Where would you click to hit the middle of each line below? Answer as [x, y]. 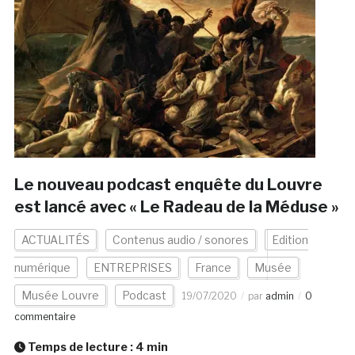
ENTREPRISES [132, 268]
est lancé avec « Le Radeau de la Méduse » [176, 207]
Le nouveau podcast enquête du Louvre [168, 185]
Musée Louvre [60, 296]
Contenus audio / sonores [180, 240]
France [213, 268]
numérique [42, 268]
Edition [290, 240]
